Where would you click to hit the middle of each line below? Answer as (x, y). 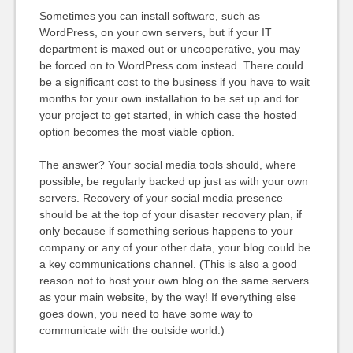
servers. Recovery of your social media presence (161, 198)
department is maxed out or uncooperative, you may (169, 49)
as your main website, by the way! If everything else (167, 297)
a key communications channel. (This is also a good (168, 264)
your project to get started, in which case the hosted (168, 115)
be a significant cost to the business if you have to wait (174, 82)
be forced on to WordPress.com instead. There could (171, 65)
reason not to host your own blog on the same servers (174, 281)
